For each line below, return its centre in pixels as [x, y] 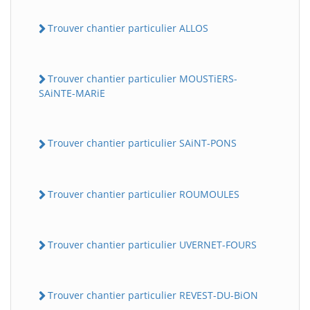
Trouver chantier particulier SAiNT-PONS [142, 143]
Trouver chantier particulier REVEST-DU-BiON [153, 295]
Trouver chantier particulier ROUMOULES [144, 194]
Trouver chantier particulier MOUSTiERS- [143, 79]
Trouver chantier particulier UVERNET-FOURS [152, 244]
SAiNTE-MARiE [72, 93]
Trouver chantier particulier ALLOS [128, 28]
